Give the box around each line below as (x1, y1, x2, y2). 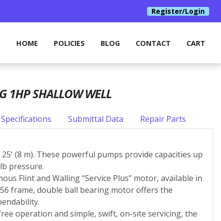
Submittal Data (68, 113, 124, 124)
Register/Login (151, 6, 205, 16)
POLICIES (54, 38, 85, 48)
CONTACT (136, 38, 171, 48)
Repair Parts (140, 113, 186, 124)
